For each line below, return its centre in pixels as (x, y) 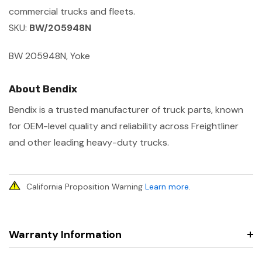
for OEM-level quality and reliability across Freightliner (124, 126)
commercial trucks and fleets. (72, 11)
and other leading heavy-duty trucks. (89, 142)
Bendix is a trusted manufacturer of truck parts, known (126, 109)
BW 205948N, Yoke (49, 56)
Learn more (167, 186)
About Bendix (43, 89)
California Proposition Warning (86, 186)
